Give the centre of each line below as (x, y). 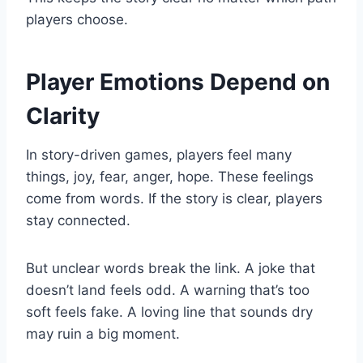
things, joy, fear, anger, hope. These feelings (170, 177)
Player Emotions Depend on (178, 82)
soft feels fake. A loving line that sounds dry (169, 312)
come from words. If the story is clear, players (174, 199)
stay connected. (78, 221)
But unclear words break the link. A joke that (171, 269)
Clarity (63, 116)
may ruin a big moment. (103, 334)
